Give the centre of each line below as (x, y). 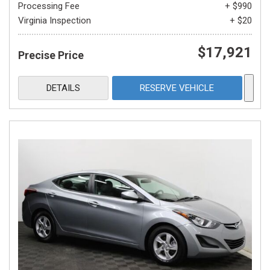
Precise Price (51, 55)
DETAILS (63, 88)
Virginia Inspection (55, 20)
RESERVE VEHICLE (177, 88)
